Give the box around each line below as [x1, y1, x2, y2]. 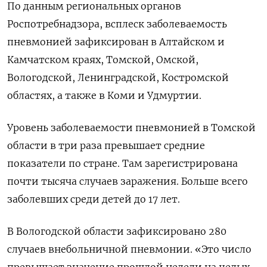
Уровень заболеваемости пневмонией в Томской [7, 121, 256, 133]
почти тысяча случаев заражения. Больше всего [7, 175, 248, 187]
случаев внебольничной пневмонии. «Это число [7, 243, 252, 255]
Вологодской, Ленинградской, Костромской [7, 71, 229, 83]
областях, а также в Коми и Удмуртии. [7, 89, 201, 101]
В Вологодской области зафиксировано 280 [7, 225, 226, 237]
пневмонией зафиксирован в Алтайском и [7, 35, 225, 48]
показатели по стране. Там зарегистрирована [7, 157, 238, 169]
